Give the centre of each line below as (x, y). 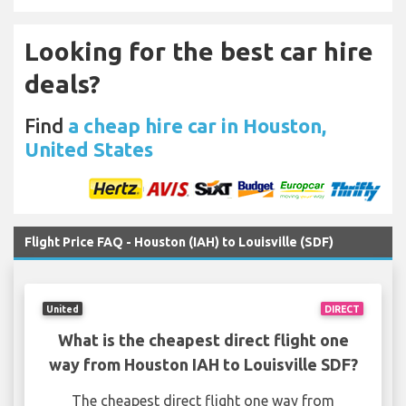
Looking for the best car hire (199, 52)
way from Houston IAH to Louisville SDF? (203, 365)
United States (89, 150)
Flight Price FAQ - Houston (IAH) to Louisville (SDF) (179, 242)
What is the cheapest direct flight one (203, 340)
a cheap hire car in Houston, (197, 126)
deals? (63, 84)
